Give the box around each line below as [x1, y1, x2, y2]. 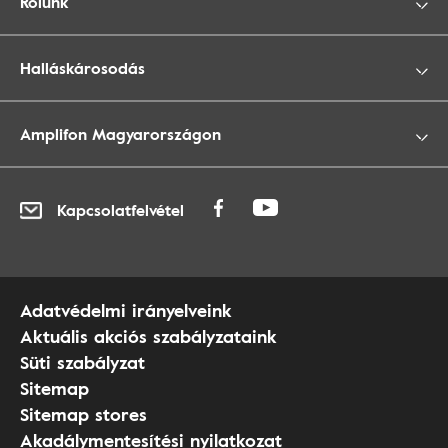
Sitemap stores [20, 401, 147, 428]
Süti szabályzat [20, 349, 145, 376]
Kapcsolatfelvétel [57, 198, 184, 223]
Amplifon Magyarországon [20, 122, 221, 147]
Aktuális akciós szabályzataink [20, 323, 277, 350]
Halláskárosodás [20, 56, 145, 81]
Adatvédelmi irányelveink [20, 297, 232, 324]
